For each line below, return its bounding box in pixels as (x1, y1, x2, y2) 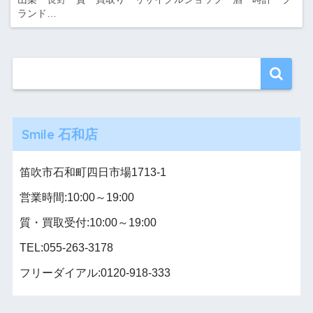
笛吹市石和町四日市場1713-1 (19, 166, 166, 179)
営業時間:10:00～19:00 (19, 191, 134, 204)
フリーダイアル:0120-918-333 (19, 266, 170, 279)
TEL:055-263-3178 (19, 241, 113, 254)
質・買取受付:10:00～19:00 (19, 217, 156, 229)
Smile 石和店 (21, 125, 98, 143)
